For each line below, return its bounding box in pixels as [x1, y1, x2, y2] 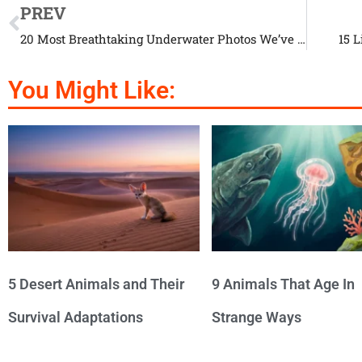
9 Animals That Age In [211, 276, 355, 293]
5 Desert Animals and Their [8, 276, 184, 293]
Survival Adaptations [8, 309, 143, 326]
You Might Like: [8, 76, 175, 105]
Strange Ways [211, 309, 301, 326]
